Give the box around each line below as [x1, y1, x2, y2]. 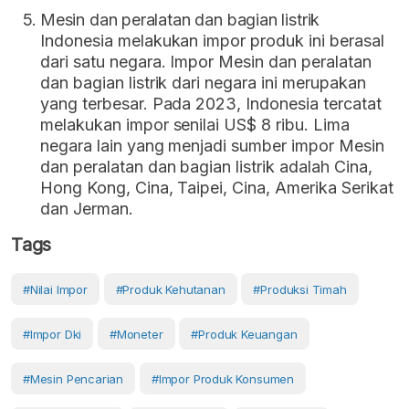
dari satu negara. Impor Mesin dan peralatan [40, 51, 372, 71]
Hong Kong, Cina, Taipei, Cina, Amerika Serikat [40, 177, 393, 197]
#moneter [110, 326, 163, 341]
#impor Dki [23, 326, 82, 341]
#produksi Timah [253, 281, 347, 297]
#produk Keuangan [191, 326, 298, 341]
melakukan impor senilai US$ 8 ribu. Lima [40, 114, 350, 134]
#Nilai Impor [23, 281, 88, 297]
